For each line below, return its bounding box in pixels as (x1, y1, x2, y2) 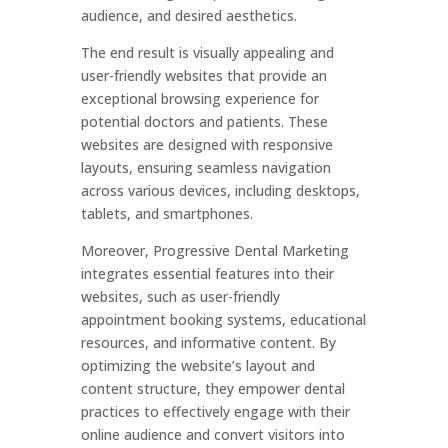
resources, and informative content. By (80, 333, 336, 352)
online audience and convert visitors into (80, 425, 345, 444)
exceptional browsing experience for (80, 89, 319, 108)
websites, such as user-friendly (80, 287, 280, 306)
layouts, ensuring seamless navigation (80, 158, 331, 177)
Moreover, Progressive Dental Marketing (80, 241, 349, 260)
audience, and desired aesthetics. (80, 6, 297, 25)
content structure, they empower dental (80, 379, 345, 398)
